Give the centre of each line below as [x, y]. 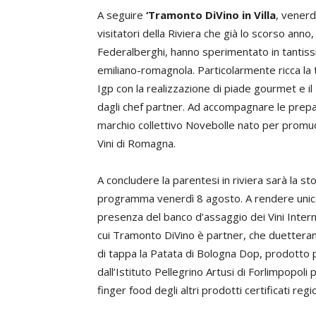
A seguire [122, 15]
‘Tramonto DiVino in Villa [211, 15]
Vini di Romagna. [136, 143]
